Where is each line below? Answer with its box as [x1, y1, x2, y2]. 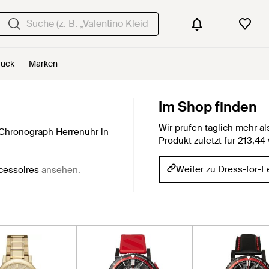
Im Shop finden [159, 98, 257, 116]
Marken [29, 58, 58, 69]
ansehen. [39, 163, 80, 176]
